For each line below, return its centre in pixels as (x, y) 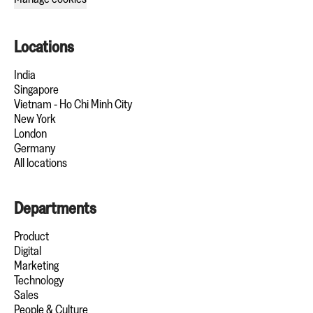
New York (35, 119)
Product (31, 236)
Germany (35, 148)
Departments (55, 208)
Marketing (36, 265)
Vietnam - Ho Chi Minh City (73, 104)
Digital (28, 251)
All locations (41, 163)
